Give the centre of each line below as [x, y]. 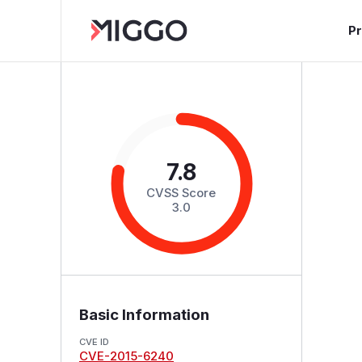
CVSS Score [181, 193]
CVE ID [94, 341]
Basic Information [144, 314]
